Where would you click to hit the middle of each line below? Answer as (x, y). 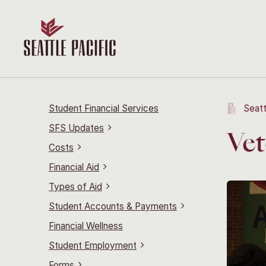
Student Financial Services (104, 108)
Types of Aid (75, 187)
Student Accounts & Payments (113, 206)
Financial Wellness (86, 226)
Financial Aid (74, 167)
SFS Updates (76, 128)
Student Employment (93, 246)
